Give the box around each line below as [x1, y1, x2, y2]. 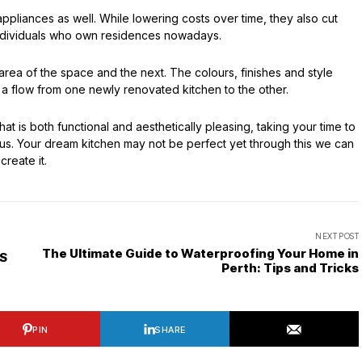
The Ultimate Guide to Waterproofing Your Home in [42, 246, 359, 261]
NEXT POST [315, 231, 359, 241]
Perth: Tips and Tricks [221, 260, 359, 276]
